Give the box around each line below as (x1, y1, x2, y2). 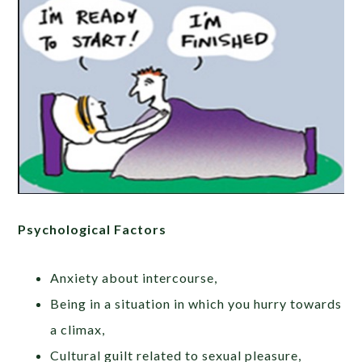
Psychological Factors (18, 221, 167, 238)
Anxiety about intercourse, (50, 270, 218, 286)
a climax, (50, 322, 106, 338)
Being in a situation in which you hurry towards (50, 296, 343, 312)
